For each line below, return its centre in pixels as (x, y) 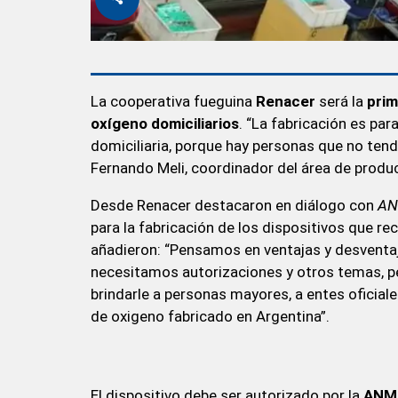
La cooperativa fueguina (173, 102)
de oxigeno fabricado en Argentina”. (210, 317)
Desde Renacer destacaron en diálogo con (234, 206)
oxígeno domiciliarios (165, 124)
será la (343, 102)
